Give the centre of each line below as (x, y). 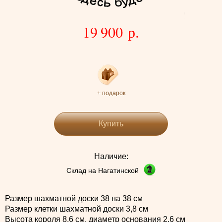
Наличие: (111, 156)
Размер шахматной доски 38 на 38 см (74, 198)
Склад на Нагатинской (103, 170)
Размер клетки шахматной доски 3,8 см (77, 209)
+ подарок (111, 93)
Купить (111, 124)
